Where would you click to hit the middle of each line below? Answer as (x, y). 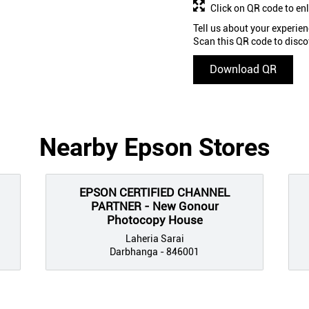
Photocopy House (154, 220)
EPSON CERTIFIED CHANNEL (154, 192)
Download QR (243, 69)
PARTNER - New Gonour (154, 206)
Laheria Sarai (154, 238)
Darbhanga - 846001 (154, 251)
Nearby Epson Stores (154, 147)
